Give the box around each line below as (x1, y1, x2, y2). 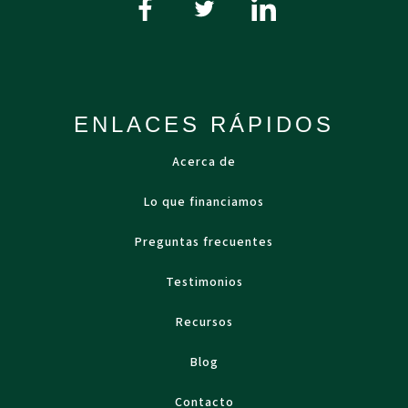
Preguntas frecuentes (135, 233, 273, 251)
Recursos (175, 313, 233, 331)
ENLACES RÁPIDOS (74, 112, 334, 137)
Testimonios (165, 273, 243, 291)
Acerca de (172, 153, 236, 171)
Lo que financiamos (144, 193, 264, 211)
